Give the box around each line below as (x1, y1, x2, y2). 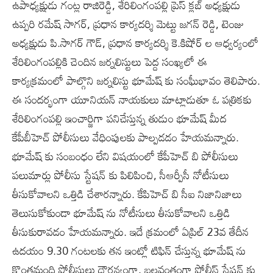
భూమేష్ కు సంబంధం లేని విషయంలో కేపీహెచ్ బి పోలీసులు (12, 145, 238, 168)
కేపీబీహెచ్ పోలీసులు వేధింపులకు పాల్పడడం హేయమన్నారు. (12, 126, 239, 149)
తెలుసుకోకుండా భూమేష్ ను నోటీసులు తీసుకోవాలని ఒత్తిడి (12, 202, 230, 224)
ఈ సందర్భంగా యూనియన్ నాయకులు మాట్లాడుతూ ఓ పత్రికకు (12, 88, 252, 111)
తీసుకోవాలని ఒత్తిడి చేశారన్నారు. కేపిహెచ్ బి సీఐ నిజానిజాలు (12, 183, 242, 205)
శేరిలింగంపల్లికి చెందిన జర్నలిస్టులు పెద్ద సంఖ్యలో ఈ (12, 51, 207, 73)
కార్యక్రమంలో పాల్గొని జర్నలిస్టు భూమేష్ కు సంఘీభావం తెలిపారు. (12, 69, 260, 92)
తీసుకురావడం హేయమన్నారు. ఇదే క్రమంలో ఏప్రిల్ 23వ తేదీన (12, 221, 249, 243)
